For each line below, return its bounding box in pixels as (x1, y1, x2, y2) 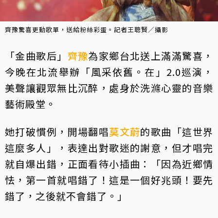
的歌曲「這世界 (140, 124, 214, 139)
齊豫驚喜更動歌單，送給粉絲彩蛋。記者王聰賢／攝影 (5, 24, 168, 34)
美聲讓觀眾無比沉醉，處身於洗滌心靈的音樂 (5, 80, 213, 95)
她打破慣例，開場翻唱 (5, 124, 109, 139)
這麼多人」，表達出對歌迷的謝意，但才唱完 (5, 140, 213, 155)
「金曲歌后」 (5, 48, 68, 63)
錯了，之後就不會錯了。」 (5, 188, 127, 203)
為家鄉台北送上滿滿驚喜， (88, 48, 214, 63)
